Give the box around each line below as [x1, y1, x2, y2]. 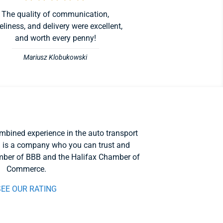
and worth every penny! [14, 33, 96, 43]
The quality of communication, [1, 9, 110, 19]
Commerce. [6, 164, 46, 174]
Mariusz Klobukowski [23, 53, 88, 62]
